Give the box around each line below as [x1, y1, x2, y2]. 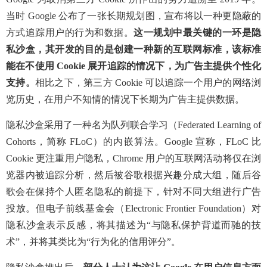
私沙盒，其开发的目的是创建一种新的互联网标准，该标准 [6, 44, 261, 54]
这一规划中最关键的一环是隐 [133, 27, 262, 38]
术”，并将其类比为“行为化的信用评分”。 [6, 237, 181, 247]
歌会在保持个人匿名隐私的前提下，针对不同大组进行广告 [6, 187, 261, 197]
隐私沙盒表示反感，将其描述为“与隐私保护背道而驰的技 [6, 220, 261, 230]
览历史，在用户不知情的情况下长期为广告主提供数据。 [6, 94, 244, 104]
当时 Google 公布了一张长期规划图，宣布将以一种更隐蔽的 [6, 11, 261, 21]
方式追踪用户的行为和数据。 [6, 27, 134, 38]
